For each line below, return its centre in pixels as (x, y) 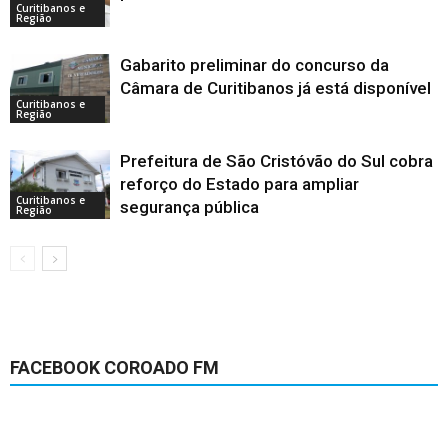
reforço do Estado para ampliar (239, 184)
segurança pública (189, 207)
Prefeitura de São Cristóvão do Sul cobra (276, 161)
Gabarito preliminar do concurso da (254, 65)
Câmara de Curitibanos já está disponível (275, 88)
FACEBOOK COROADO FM (114, 368)
